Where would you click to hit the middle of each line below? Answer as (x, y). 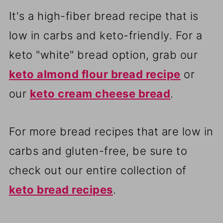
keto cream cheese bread (100, 94)
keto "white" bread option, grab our (103, 55)
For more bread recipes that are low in (111, 132)
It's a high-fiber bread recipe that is (104, 16)
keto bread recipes (61, 190)
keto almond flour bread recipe (95, 74)
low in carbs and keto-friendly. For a (106, 36)
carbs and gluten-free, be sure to (98, 151)
